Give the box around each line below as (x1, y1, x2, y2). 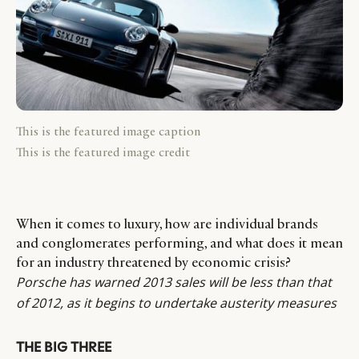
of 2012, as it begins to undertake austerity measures (16, 293, 337, 312)
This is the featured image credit (16, 143, 190, 159)
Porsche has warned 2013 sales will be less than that (16, 272, 332, 291)
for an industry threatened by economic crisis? (16, 252, 291, 271)
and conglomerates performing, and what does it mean (16, 233, 343, 252)
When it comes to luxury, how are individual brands (16, 214, 318, 232)
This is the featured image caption (16, 123, 200, 139)
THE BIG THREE (16, 337, 111, 354)
